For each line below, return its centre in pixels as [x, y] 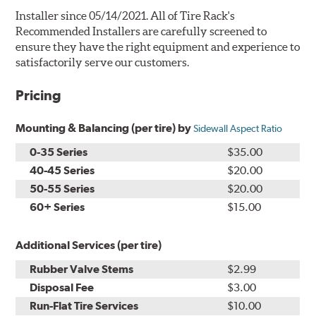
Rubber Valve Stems [82, 269]
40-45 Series [62, 171]
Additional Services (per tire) [89, 245]
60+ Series [57, 207]
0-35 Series [59, 152]
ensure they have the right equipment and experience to [158, 47]
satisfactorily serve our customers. [103, 62]
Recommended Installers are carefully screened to [141, 31]
